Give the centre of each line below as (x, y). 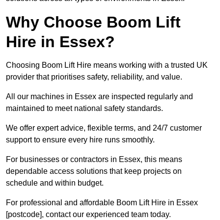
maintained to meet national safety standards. (84, 109)
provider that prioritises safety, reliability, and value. (94, 77)
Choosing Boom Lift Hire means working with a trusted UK (107, 65)
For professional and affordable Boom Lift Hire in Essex (102, 203)
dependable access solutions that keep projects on (94, 171)
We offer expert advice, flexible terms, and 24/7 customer (104, 128)
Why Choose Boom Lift (93, 22)
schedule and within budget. (55, 183)
